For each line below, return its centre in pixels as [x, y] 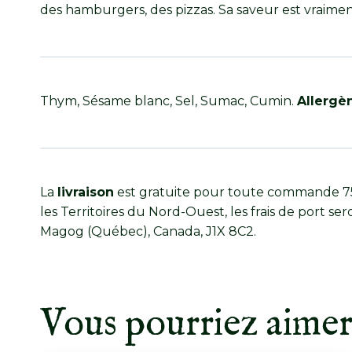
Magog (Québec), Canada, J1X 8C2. [148, 231]
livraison [86, 192]
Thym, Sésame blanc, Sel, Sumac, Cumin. [169, 101]
